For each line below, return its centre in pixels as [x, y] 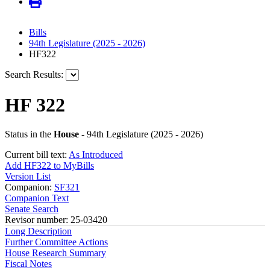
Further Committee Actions [56, 242]
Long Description [38, 231]
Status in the [29, 134]
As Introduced [96, 155]
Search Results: [34, 75]
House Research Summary [55, 253]
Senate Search [32, 209]
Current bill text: [37, 155]
